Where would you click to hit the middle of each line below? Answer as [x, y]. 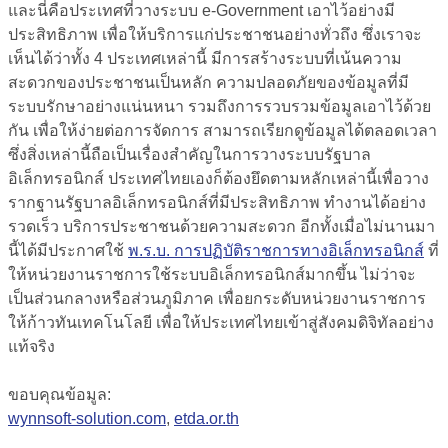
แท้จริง [33, 346]
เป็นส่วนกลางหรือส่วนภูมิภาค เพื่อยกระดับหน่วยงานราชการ [217, 298]
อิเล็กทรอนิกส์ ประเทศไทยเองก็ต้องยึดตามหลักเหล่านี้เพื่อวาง [218, 178]
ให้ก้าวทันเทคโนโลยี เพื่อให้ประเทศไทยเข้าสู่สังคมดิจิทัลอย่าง [221, 322]
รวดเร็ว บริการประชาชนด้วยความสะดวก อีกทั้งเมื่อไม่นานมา [221, 226]
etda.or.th [206, 418]
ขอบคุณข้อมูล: [59, 394]
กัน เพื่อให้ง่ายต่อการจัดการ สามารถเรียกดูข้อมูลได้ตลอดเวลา [222, 130]
